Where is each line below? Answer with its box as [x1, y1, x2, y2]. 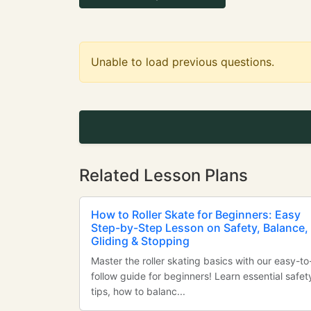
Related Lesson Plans [79, 165, 248, 185]
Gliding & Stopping [91, 234, 190, 248]
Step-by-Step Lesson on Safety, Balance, [91, 221, 308, 235]
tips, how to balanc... [91, 285, 185, 297]
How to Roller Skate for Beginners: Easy [91, 208, 301, 221]
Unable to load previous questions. [91, 55, 274, 69]
